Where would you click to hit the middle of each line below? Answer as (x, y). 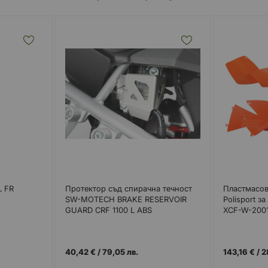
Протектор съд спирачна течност (128, 188)
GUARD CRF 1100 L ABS (108, 210)
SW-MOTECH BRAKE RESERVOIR (126, 199)
